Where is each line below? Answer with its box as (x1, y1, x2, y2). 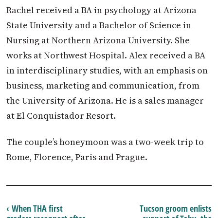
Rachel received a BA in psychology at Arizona (6, 3, 197, 16)
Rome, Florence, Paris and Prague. (6, 151, 148, 163)
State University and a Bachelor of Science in (6, 18, 192, 31)
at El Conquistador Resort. (6, 109, 116, 122)
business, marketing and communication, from (6, 79, 200, 91)
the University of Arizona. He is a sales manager (6, 94, 204, 107)
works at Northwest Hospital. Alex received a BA (6, 49, 206, 61)
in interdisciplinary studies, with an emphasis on (6, 64, 208, 76)
